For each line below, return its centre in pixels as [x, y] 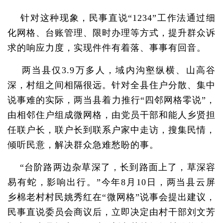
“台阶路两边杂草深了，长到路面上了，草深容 [111, 167]
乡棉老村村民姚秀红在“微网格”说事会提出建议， [111, 197]
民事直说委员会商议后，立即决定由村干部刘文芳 [111, 212]
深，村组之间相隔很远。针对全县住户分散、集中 [111, 85]
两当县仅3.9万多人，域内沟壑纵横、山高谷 [111, 70]
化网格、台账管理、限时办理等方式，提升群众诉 [111, 33]
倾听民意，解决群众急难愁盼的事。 [83, 145]
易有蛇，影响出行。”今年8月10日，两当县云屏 [111, 182]
